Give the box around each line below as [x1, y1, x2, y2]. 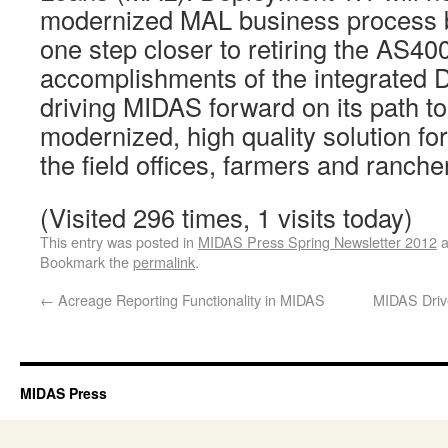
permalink [133, 251, 195, 272]
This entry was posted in [40, 231, 198, 252]
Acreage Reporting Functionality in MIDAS [54, 289, 325, 310]
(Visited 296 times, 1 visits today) [40, 199, 413, 235]
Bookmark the [40, 251, 133, 272]
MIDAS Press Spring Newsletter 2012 [198, 231, 437, 252]
